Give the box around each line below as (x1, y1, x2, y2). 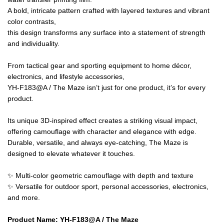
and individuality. (7, 39, 59, 47)
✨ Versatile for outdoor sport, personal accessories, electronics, (7, 182, 208, 190)
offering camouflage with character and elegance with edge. (7, 127, 196, 135)
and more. (7, 193, 40, 201)
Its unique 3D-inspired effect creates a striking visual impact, (7, 116, 197, 124)
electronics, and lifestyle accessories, (7, 72, 124, 80)
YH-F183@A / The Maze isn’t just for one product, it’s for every (7, 83, 205, 91)
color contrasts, (7, 17, 56, 25)
